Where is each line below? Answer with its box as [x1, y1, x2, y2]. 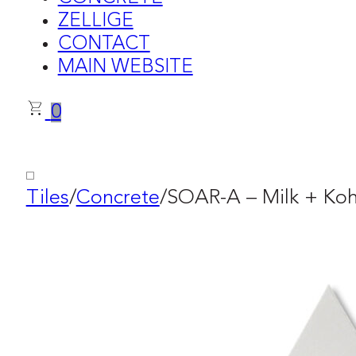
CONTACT [57, 34, 150, 54]
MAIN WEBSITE [57, 57, 193, 77]
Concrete [75, 188, 160, 208]
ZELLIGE [57, 11, 133, 31]
